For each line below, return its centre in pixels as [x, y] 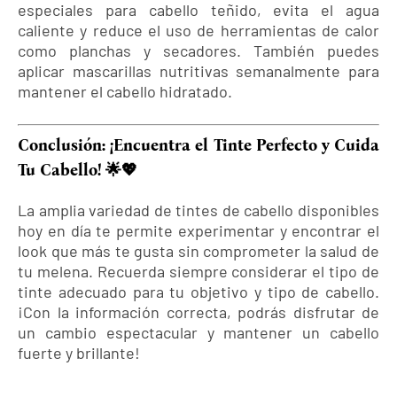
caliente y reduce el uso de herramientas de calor [198, 31]
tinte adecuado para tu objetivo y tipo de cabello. [198, 291]
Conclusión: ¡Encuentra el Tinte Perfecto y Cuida [198, 145]
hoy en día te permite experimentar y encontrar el [198, 230]
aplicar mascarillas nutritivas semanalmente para [198, 71]
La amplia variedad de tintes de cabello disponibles [198, 210]
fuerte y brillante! [79, 352]
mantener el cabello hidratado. [125, 92]
